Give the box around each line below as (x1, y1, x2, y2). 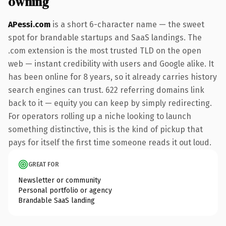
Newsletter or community (18, 176, 101, 185)
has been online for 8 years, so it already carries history (8, 72, 217, 82)
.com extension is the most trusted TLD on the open (8, 45, 201, 55)
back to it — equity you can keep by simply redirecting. (8, 98, 212, 108)
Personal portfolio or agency (18, 186, 112, 195)
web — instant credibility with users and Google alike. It (8, 59, 214, 69)
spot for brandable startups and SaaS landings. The (8, 32, 202, 42)
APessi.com (8, 19, 50, 29)
